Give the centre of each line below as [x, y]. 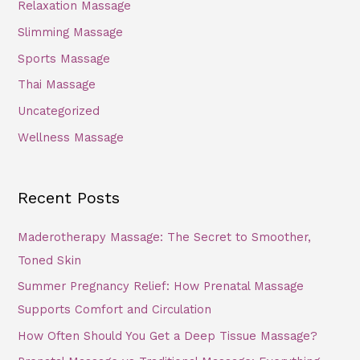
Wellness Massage [71, 137]
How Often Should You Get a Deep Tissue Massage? [168, 335]
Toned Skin [50, 260]
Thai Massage [57, 85]
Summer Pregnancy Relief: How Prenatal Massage [161, 286]
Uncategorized [59, 111]
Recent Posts [69, 198]
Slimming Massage [71, 33]
